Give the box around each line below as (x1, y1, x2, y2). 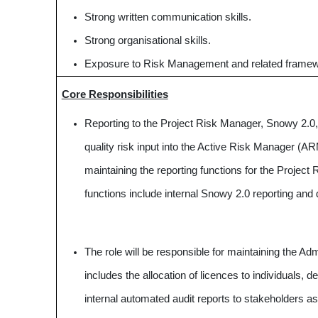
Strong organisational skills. (84, 35, 211, 46)
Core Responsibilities (61, 89, 168, 100)
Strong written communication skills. (84, 11, 251, 23)
